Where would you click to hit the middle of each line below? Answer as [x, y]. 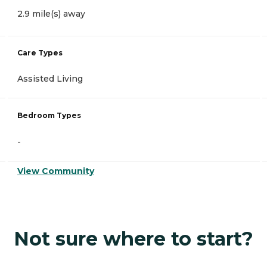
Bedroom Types [49, 116]
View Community [56, 171]
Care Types [40, 53]
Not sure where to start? [133, 239]
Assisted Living [50, 79]
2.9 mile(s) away [51, 14]
